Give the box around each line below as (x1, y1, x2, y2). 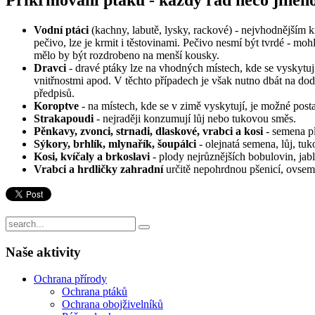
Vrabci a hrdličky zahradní (34, 162, 163, 175)
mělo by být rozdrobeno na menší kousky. (34, 49, 219, 61)
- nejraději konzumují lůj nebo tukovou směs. (94, 112, 296, 124)
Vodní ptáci (34, 23, 89, 36)
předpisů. (34, 86, 75, 99)
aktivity (33, 244, 81, 259)
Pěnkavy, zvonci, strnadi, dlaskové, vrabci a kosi (34, 124, 263, 137)
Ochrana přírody (34, 273, 107, 285)
